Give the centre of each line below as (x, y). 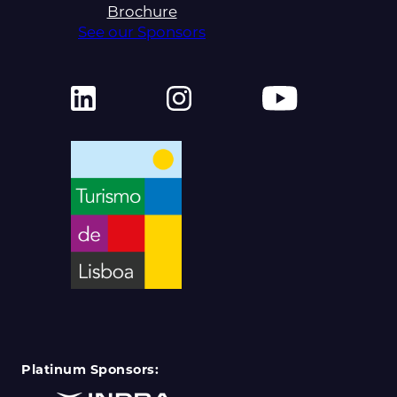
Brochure (142, 12)
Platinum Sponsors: (90, 369)
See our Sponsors (142, 32)
